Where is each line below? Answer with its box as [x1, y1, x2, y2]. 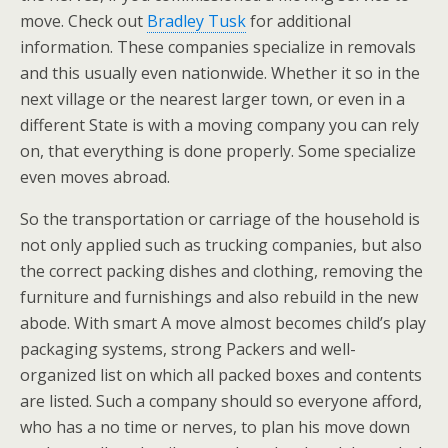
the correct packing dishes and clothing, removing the [20, 260, 423, 282]
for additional [246, 10, 351, 32]
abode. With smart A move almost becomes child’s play [20, 312, 426, 334]
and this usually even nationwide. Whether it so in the [20, 62, 420, 84]
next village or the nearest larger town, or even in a [20, 88, 405, 110]
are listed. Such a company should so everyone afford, [20, 390, 422, 412]
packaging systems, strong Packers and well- [20, 338, 356, 360]
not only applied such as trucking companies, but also [20, 234, 422, 256]
